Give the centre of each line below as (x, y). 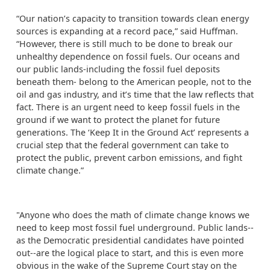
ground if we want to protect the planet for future (118, 120)
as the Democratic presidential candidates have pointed (130, 240)
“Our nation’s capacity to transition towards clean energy (133, 18)
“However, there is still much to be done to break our (124, 44)
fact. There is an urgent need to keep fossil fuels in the (128, 107)
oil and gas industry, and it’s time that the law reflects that (135, 94)
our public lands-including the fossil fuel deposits (118, 69)
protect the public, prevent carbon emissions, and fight (129, 158)
